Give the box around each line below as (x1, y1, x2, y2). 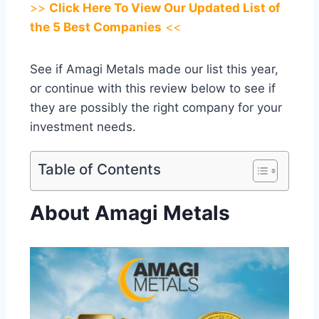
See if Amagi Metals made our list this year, (30, 62, 278, 77)
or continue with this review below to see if (30, 81, 276, 96)
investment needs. (30, 120, 136, 135)
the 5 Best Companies (30, 20, 162, 35)
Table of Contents (38, 160, 161, 179)
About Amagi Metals (30, 201, 230, 226)
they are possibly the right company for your (30, 100, 282, 115)
